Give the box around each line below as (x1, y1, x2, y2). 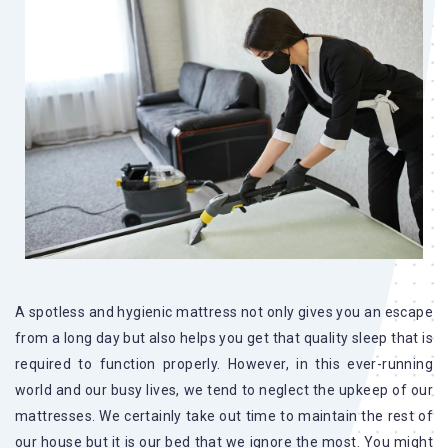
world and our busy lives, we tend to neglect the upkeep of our (15, 382, 433, 399)
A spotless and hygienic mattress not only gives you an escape (15, 304, 433, 321)
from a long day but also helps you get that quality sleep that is (15, 330, 433, 347)
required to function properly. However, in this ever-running (15, 356, 433, 373)
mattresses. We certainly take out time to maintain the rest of (15, 408, 433, 425)
